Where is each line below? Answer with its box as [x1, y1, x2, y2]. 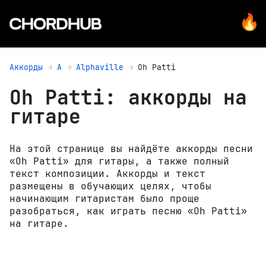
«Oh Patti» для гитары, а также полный [9, 155, 229, 168]
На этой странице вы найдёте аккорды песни [9, 142, 253, 156]
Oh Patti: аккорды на [9, 85, 247, 111]
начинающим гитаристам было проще [9, 192, 199, 205]
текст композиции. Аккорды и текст [9, 167, 205, 180]
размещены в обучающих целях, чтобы [9, 180, 211, 193]
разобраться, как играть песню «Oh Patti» [9, 205, 247, 218]
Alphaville [76, 62, 123, 72]
